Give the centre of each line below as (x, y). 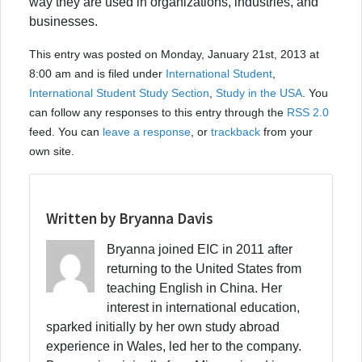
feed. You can (66, 131)
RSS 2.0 (308, 112)
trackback (236, 131)
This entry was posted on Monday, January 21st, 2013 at (174, 54)
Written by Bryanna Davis (130, 218)
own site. (52, 151)
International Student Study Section (119, 93)
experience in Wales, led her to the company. (174, 346)
